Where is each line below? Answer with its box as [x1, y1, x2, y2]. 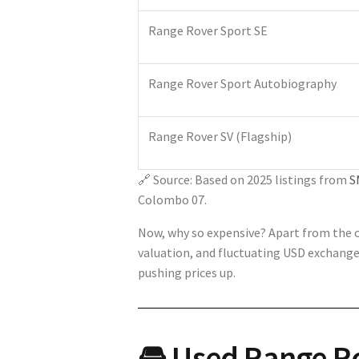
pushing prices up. [138, 264, 236, 280]
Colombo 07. [138, 191, 207, 208]
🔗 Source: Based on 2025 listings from [138, 171, 347, 188]
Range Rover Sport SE [148, 22, 268, 38]
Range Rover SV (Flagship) [148, 127, 292, 144]
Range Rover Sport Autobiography [148, 75, 337, 91]
